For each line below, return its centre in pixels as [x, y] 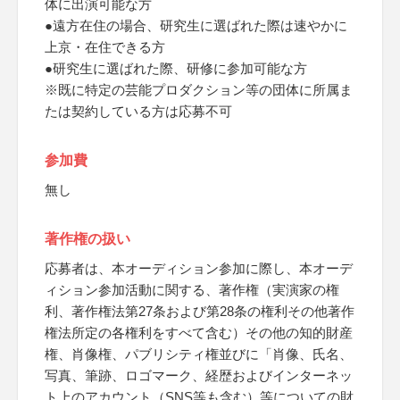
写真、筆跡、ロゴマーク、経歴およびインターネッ [199, 375]
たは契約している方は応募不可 [138, 111]
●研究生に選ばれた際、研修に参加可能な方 [176, 68]
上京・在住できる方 [105, 47]
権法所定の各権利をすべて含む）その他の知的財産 [199, 333]
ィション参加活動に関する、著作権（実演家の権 [192, 290]
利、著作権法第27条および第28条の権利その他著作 [200, 311]
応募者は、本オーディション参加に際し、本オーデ [199, 268]
